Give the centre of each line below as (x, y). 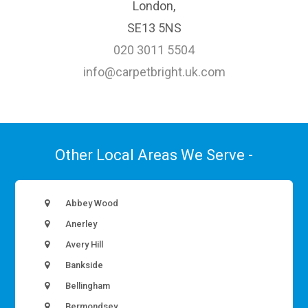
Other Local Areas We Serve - (154, 155)
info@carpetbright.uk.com (154, 71)
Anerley (80, 223)
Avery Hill (84, 244)
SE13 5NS (154, 27)
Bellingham (87, 285)
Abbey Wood (91, 203)
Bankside (84, 265)
